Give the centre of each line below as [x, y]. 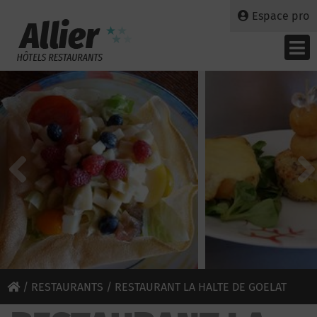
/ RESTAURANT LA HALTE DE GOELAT [195, 287]
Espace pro [281, 16]
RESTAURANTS [67, 287]
